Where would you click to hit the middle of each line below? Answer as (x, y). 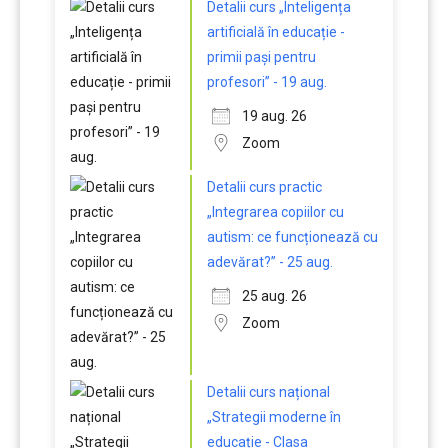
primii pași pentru (261, 57)
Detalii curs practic (264, 187)
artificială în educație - (276, 32)
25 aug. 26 (274, 296)
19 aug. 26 (274, 116)
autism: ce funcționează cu (292, 237)
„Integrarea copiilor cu (275, 212)
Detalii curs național (268, 392)
